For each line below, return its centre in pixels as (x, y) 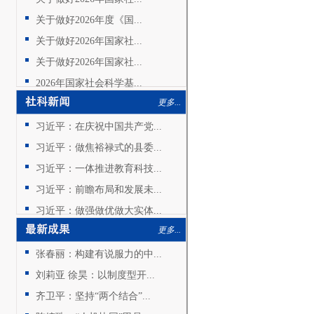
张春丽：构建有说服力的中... (98, 254)
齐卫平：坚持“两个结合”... (93, 296)
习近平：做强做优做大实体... (98, 211)
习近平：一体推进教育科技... (98, 169)
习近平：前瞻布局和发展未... (98, 190)
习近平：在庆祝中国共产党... (98, 127)
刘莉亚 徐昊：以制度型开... (95, 275)
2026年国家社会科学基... (89, 83)
